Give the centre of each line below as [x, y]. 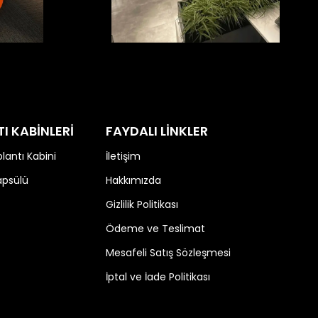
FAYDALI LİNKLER [157, 131]
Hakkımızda [133, 180]
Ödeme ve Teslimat [155, 229]
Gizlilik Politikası [142, 204]
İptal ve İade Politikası [158, 277]
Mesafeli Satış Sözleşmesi [168, 253]
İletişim [123, 156]
